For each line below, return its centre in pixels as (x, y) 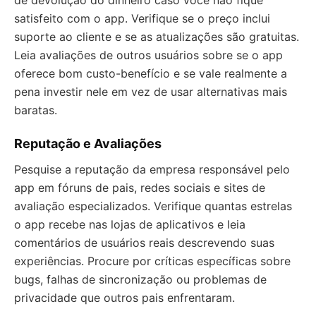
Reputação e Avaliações (88, 144)
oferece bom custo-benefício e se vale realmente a (151, 74)
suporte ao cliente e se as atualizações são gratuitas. (157, 37)
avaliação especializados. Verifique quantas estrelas (153, 206)
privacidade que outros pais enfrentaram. (124, 298)
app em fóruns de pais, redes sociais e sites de (140, 188)
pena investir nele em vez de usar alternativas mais (151, 92)
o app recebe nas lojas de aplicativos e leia (130, 225)
